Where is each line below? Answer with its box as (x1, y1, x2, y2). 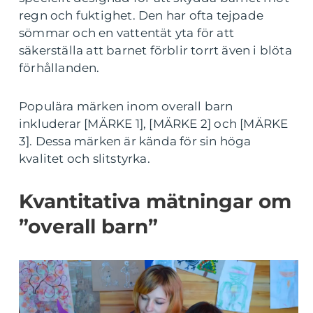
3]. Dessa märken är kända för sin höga (19, 134, 252, 148)
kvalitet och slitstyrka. (19, 152, 150, 166)
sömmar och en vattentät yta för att (19, 26, 234, 40)
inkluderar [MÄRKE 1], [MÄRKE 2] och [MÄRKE (19, 117, 289, 131)
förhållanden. (19, 61, 100, 75)
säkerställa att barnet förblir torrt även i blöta (19, 43, 292, 57)
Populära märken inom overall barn (19, 99, 233, 113)
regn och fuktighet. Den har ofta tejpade (19, 8, 264, 22)
